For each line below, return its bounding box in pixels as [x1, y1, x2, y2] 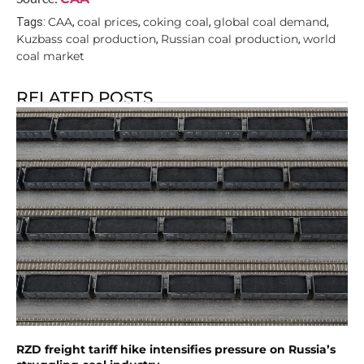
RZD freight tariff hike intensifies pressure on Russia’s [16, 342, 336, 357]
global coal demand [214, 14, 327, 29]
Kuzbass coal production [16, 31, 156, 46]
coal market [16, 48, 84, 63]
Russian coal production [161, 31, 298, 46]
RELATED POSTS [16, 87, 153, 107]
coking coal [143, 14, 209, 29]
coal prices [77, 14, 138, 29]
